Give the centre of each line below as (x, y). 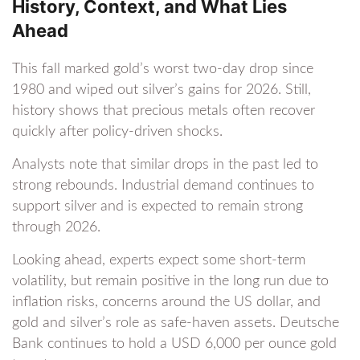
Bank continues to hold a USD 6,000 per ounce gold (174, 344)
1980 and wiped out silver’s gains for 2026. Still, (162, 90)
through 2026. (56, 228)
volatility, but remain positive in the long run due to (170, 282)
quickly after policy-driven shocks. (117, 132)
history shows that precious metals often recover (164, 111)
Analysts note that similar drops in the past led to (165, 165)
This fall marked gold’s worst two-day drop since (163, 70)
